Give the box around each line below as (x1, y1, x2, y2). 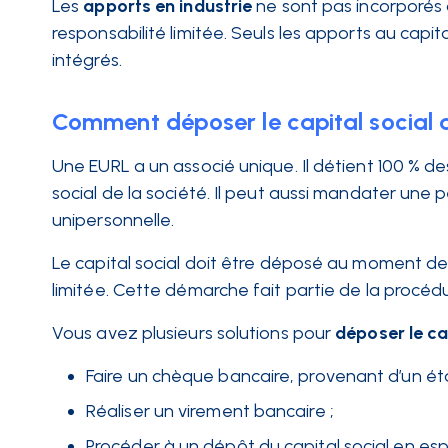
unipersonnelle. (52, 209, 179, 231)
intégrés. (52, 49, 126, 71)
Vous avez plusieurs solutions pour (52, 322, 332, 344)
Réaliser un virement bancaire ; (86, 400, 334, 422)
